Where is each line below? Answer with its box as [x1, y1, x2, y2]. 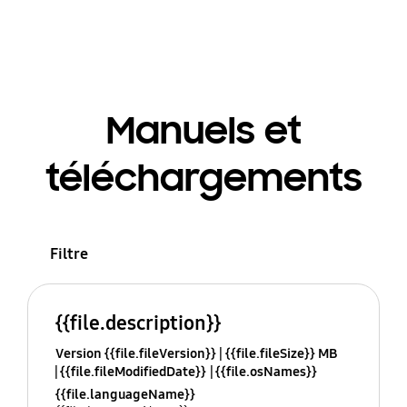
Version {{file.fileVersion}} [55, 345, 216, 362]
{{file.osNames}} [214, 363, 317, 381]
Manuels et [105, 106, 302, 154]
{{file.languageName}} [55, 386, 195, 403]
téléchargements [45, 154, 362, 202]
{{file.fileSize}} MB [224, 345, 337, 362]
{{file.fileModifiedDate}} [59, 363, 206, 381]
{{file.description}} [55, 311, 221, 336]
